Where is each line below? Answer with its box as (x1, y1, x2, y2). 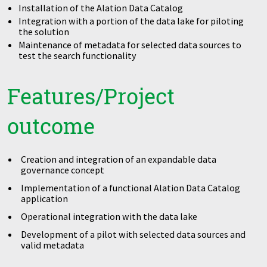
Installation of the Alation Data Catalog (18, 1, 184, 14)
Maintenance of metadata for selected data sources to (18, 38, 242, 51)
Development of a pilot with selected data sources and (21, 228, 246, 240)
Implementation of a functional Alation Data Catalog (21, 181, 241, 194)
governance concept (21, 163, 105, 176)
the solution (18, 25, 70, 38)
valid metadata (21, 238, 85, 251)
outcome (7, 111, 95, 140)
